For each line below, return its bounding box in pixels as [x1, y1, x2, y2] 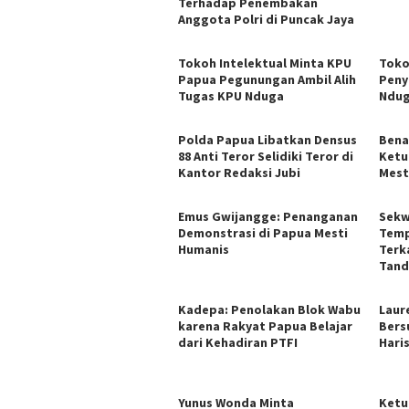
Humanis [178, 240, 229, 257]
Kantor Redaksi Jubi [178, 163, 300, 181]
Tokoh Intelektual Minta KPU [178, 54, 351, 71]
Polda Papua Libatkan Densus [178, 131, 357, 148]
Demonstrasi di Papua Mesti [178, 224, 348, 241]
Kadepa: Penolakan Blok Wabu [178, 300, 361, 318]
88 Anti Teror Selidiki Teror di [178, 147, 353, 164]
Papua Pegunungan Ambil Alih [178, 70, 356, 88]
